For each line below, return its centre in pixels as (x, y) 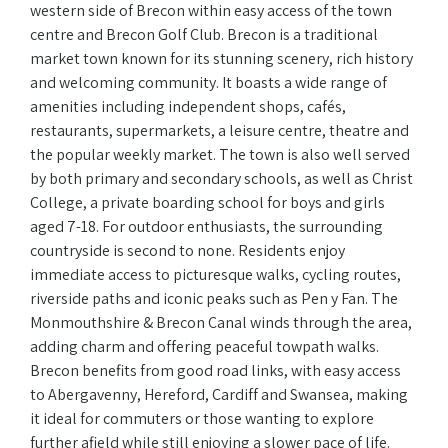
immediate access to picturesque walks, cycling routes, (215, 275)
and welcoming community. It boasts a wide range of (208, 83)
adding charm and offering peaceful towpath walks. (204, 347)
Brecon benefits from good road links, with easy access (215, 371)
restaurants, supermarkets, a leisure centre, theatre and (219, 131)
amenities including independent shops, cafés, (188, 107)
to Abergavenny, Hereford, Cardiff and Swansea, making (219, 395)
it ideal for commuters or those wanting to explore (202, 419)
